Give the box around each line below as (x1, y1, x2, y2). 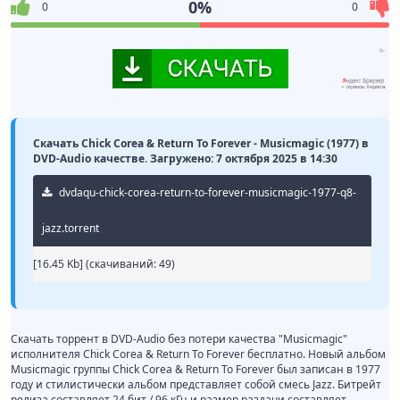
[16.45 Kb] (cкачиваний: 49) (33, 256, 175, 272)
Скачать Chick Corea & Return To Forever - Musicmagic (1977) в (33, 136, 369, 152)
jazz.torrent (42, 221, 99, 237)
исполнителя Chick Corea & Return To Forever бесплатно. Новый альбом (11, 346, 386, 362)
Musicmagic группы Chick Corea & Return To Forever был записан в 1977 (11, 362, 380, 378)
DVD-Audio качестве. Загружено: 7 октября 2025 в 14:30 (33, 151, 337, 167)
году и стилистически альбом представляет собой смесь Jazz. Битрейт (11, 377, 381, 393)
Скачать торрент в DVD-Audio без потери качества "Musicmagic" (11, 331, 347, 347)
